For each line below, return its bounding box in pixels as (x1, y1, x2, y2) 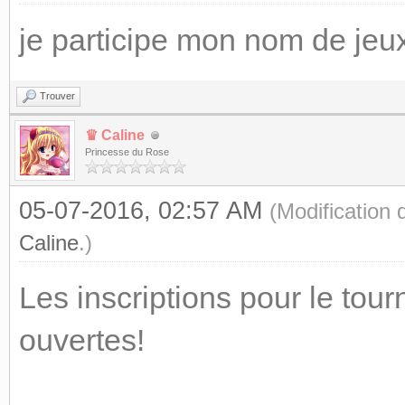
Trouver (40, 90, 75, 101)
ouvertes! (19, 323, 145, 357)
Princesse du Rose (85, 146, 169, 157)
